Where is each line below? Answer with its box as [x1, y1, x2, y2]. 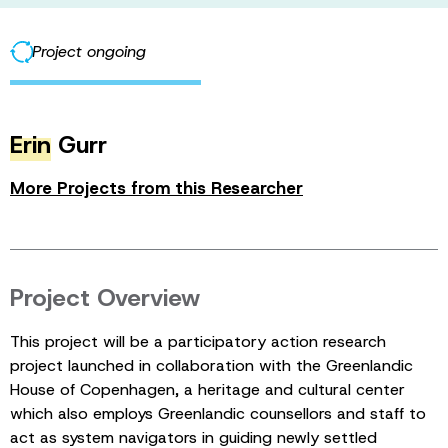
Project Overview [10, 281, 200, 314]
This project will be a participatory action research [10, 330, 386, 352]
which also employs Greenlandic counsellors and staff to [10, 402, 426, 424]
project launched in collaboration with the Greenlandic [10, 354, 413, 376]
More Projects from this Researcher [10, 176, 303, 199]
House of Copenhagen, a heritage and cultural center [10, 378, 405, 400]
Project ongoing [32, 41, 146, 62]
